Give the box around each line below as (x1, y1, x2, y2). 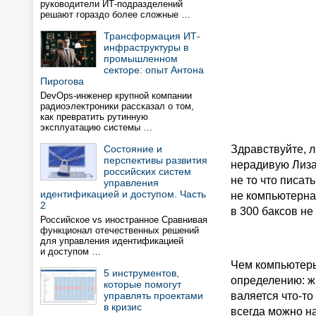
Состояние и (104, 143, 162, 154)
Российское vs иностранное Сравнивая (40, 214, 207, 225)
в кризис (104, 301, 142, 312)
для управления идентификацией (40, 236, 183, 246)
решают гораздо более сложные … (40, 9, 190, 20)
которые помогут (104, 279, 181, 290)
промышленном (104, 53, 178, 64)
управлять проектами (104, 290, 203, 301)
